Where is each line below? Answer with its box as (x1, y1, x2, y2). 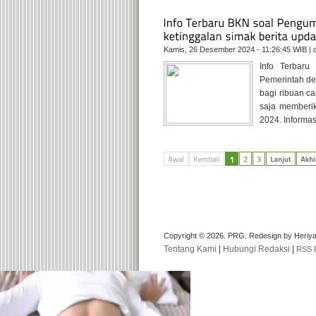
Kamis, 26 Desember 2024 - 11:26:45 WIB (164, 45, 309, 54)
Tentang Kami (164, 243, 217, 254)
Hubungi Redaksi (223, 243, 290, 254)
